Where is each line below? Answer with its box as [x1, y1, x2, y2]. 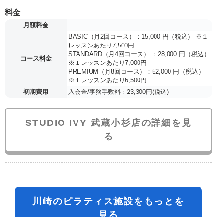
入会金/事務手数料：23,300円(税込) [68, 88, 169, 95]
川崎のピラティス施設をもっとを [32, 196, 185, 206]
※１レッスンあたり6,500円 [68, 76, 147, 84]
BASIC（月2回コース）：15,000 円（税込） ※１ [68, 32, 208, 40]
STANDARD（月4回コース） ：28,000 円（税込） [68, 50, 210, 58]
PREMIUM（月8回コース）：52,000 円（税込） [68, 67, 204, 75]
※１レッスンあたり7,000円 [68, 59, 147, 66]
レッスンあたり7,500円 [68, 41, 134, 49]
